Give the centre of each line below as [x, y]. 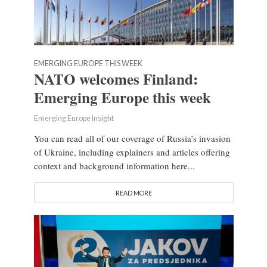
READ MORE [133, 193]
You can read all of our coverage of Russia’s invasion [132, 139]
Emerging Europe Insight [74, 119]
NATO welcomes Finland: [116, 79]
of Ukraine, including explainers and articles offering [132, 152]
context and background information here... [114, 166]
